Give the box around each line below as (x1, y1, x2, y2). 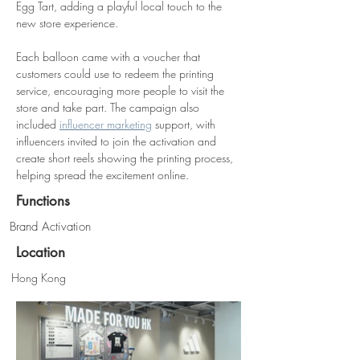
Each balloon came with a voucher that (16, 49, 203, 64)
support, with (152, 117, 219, 132)
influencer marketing (59, 117, 152, 132)
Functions (16, 192, 70, 210)
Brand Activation (10, 219, 91, 235)
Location (16, 243, 65, 261)
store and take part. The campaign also (16, 100, 202, 115)
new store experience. (16, 15, 118, 31)
